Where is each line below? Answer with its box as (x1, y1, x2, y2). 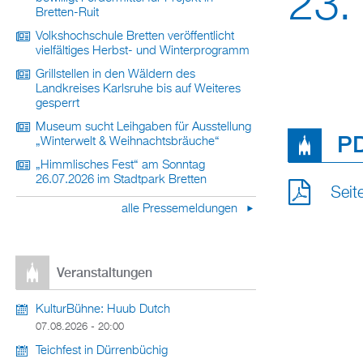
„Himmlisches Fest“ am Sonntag (36, 160, 205, 171)
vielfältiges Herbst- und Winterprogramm (36, 45, 250, 57)
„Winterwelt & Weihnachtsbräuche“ (36, 136, 220, 147)
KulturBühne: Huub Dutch (36, 304, 170, 316)
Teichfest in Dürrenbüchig (36, 345, 168, 357)
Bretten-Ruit (36, 7, 99, 19)
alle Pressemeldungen (122, 203, 241, 215)
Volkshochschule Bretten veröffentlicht (36, 31, 234, 42)
